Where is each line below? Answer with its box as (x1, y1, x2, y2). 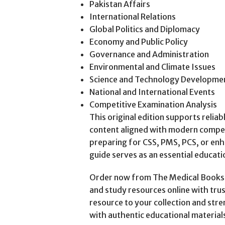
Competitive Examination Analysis (89, 99, 217, 109)
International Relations (89, 12, 176, 22)
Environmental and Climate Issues (89, 62, 215, 72)
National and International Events (89, 87, 215, 97)
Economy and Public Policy (89, 37, 188, 47)
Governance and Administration (89, 49, 209, 59)
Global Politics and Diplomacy (89, 24, 200, 34)
